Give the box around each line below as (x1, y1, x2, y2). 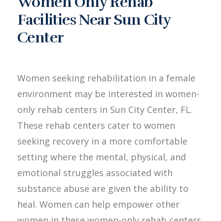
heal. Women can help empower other (17, 198, 180, 210)
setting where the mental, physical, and (17, 151, 186, 163)
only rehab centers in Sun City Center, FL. (17, 104, 192, 115)
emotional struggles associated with (17, 167, 173, 179)
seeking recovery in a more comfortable (17, 135, 187, 147)
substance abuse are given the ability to (17, 183, 188, 194)
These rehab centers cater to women (17, 119, 175, 131)
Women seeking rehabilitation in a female (17, 72, 195, 84)
